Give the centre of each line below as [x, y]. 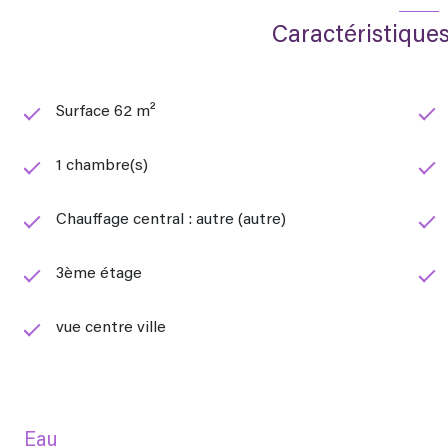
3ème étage [99, 274]
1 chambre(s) [102, 166]
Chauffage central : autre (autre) [171, 220]
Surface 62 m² [106, 112]
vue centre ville [111, 328]
